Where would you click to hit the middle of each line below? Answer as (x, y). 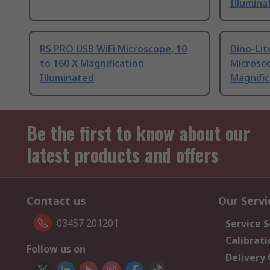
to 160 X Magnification (92, 64)
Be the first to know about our (138, 133)
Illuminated (67, 78)
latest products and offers (123, 155)
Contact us (56, 201)
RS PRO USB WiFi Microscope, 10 (113, 49)
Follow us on (56, 249)
